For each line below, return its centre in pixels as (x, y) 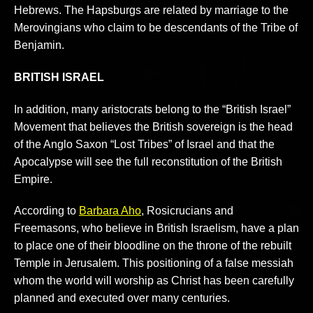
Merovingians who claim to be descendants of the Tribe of (156, 27)
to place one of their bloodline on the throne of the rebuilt (153, 246)
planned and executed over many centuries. (122, 298)
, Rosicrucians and (187, 211)
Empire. (33, 179)
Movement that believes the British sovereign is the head (153, 126)
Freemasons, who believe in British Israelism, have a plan (156, 228)
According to (46, 211)
